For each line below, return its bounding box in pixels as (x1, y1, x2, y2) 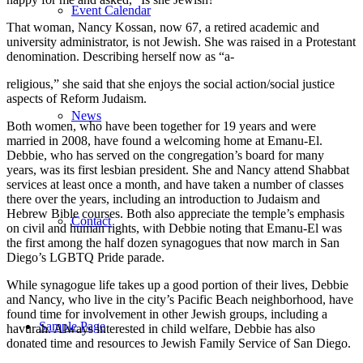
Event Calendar (71, 3, 151, 17)
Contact (71, 214, 111, 228)
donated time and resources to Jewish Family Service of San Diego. (6, 336, 351, 351)
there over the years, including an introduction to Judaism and (6, 192, 320, 207)
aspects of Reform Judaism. (6, 92, 147, 106)
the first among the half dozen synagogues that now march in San (6, 236, 340, 250)
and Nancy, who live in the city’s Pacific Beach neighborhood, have (6, 293, 353, 307)
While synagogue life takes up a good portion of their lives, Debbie (6, 278, 348, 293)
